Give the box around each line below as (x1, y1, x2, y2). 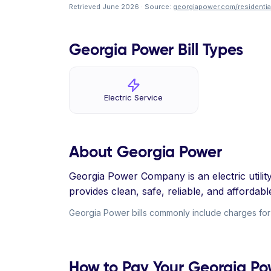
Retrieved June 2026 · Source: (69, 2, 173, 11)
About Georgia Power (69, 142, 222, 162)
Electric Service (104, 93, 163, 102)
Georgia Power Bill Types (69, 40, 243, 59)
